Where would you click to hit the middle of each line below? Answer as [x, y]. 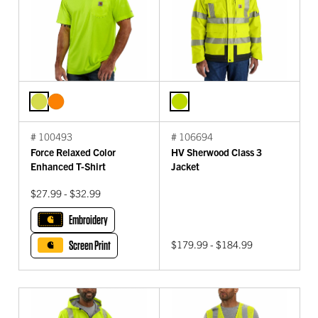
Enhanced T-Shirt [68, 166]
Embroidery [88, 220]
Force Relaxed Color [73, 152]
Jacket [185, 166]
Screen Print [90, 246]
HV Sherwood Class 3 [216, 152]
